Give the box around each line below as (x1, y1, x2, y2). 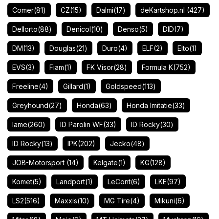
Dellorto (12, 25, 38, 33)
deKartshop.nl (140, 6, 187, 14)
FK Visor (87, 63, 113, 71)
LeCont (108, 177, 131, 186)
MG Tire (104, 197, 130, 205)
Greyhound (12, 101, 48, 109)
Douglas (49, 44, 76, 52)
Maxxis (55, 197, 77, 205)
